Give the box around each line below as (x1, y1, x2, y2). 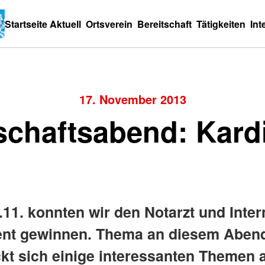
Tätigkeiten (196, 17, 245, 31)
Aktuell (50, 17, 81, 31)
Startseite (5, 17, 47, 31)
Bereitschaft (137, 17, 192, 31)
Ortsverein (86, 17, 132, 31)
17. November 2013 (79, 91, 186, 108)
